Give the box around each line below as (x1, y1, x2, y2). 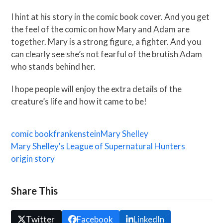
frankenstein (53, 128, 101, 139)
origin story (11, 153, 55, 164)
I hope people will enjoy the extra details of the (11, 83, 182, 94)
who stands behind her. (11, 61, 96, 72)
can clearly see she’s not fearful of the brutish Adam (11, 48, 203, 59)
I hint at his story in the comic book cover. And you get (11, 11, 210, 22)
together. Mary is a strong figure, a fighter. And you (11, 36, 202, 47)
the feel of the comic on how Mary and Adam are (11, 23, 190, 34)
